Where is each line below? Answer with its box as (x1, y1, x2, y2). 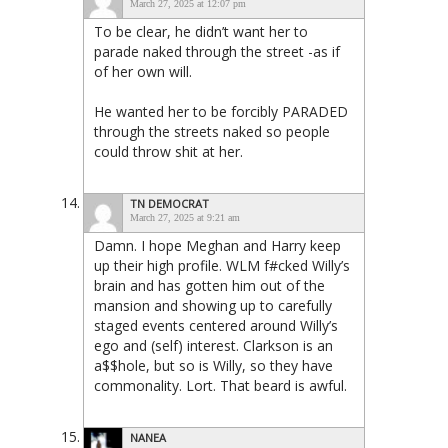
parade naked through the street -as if (94, 41, 340, 61)
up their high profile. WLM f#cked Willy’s (94, 255, 350, 275)
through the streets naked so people (94, 121, 330, 141)
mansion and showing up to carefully (94, 295, 332, 315)
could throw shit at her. (94, 141, 243, 161)
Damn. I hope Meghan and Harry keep (94, 235, 341, 255)
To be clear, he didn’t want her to (94, 21, 308, 41)
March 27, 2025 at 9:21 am (130, 211, 240, 223)
